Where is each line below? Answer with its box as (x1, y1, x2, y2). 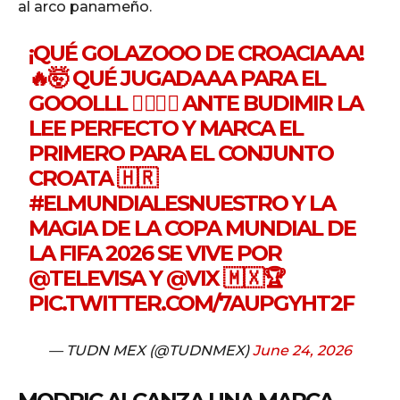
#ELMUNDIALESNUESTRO (29, 190, 288, 217)
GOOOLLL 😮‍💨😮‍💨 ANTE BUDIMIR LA (29, 90, 363, 117)
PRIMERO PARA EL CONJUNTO (29, 140, 334, 167)
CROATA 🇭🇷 (29, 165, 157, 192)
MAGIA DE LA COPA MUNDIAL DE (29, 215, 356, 242)
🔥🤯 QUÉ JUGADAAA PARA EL (29, 65, 326, 92)
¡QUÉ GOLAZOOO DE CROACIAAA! (29, 40, 364, 67)
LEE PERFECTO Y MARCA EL (29, 115, 304, 142)
